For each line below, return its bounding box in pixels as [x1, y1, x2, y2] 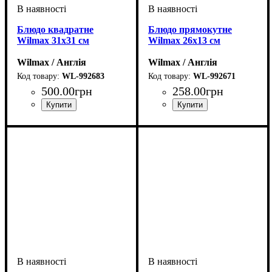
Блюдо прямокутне [148, 24, 232, 35]
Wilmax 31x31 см [17, 35, 89, 46]
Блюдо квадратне [17, 24, 93, 35]
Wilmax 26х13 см [148, 35, 220, 46]
